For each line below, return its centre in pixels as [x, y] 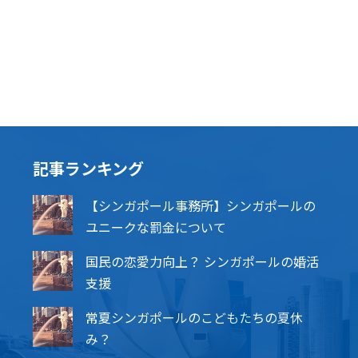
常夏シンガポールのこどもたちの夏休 [194, 317]
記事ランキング [88, 168]
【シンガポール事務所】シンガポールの [200, 205]
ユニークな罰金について [155, 227]
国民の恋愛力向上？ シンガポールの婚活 [202, 261]
